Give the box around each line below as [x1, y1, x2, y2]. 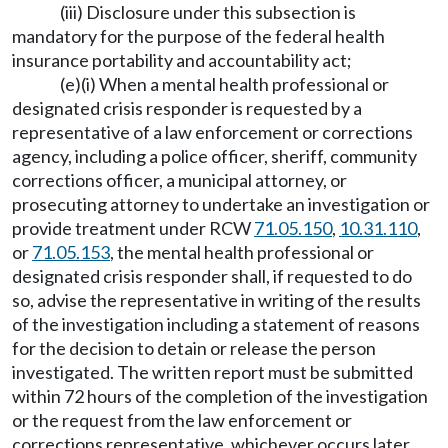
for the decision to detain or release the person [12, 337, 376, 359]
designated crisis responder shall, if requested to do [12, 265, 412, 287]
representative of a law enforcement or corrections [12, 121, 413, 143]
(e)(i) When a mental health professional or [60, 73, 389, 95]
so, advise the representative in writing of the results [12, 289, 421, 311]
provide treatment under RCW [12, 217, 254, 239]
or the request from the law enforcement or [12, 409, 352, 431]
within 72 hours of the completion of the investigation [12, 385, 428, 407]
